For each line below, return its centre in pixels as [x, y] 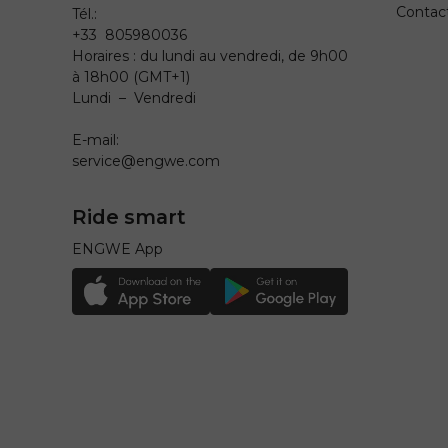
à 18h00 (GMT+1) [131, 76]
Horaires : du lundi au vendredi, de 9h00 [210, 55]
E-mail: [95, 139]
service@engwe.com [146, 160]
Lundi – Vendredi [134, 97]
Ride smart [129, 216]
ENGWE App [117, 248]
